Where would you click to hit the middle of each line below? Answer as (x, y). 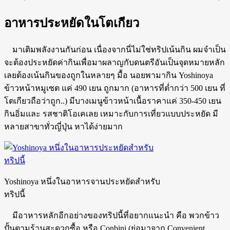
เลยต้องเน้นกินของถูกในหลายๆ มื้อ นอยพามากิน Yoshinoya (109, 75)
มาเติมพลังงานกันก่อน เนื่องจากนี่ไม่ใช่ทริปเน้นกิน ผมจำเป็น (115, 50)
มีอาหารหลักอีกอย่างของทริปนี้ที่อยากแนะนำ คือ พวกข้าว (112, 215)
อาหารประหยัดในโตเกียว (72, 23)
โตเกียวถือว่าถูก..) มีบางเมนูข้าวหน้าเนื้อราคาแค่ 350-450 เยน (113, 101)
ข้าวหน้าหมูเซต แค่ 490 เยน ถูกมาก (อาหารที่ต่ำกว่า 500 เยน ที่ (115, 88)
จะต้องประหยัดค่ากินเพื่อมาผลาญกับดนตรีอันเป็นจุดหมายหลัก (114, 62)
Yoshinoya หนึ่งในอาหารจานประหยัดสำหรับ (82, 181)
